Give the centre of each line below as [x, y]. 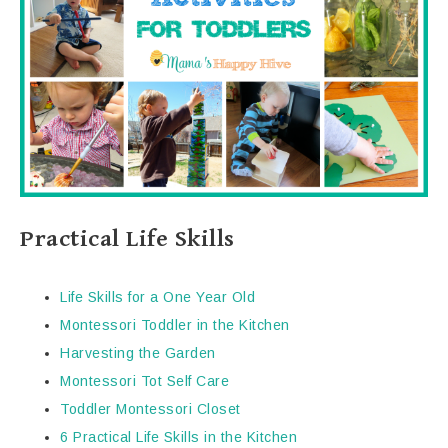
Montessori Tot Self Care [144, 381]
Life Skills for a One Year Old [157, 297]
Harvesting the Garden [138, 353]
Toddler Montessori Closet [150, 409]
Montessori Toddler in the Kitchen [175, 325]
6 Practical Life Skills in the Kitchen [178, 437]
